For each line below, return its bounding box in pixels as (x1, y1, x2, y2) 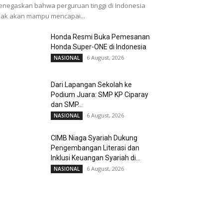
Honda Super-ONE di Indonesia (51, 43, 146, 51)
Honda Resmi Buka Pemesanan (51, 33, 150, 41)
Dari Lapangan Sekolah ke (51, 81, 132, 89)
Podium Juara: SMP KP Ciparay (51, 91, 148, 99)
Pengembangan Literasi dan (51, 144, 139, 152)
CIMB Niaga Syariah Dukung (51, 134, 137, 142)
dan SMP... (51, 101, 83, 109)
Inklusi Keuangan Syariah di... (51, 154, 140, 162)
